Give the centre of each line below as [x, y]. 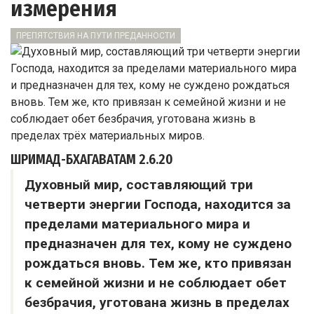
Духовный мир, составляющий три [139, 185]
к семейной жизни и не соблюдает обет [156, 283]
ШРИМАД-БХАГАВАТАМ [73, 160]
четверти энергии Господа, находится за [158, 205]
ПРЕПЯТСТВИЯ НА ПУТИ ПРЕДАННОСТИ [96, 36]
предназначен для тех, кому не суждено [158, 244]
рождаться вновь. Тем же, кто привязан [158, 264]
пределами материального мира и [137, 224]
